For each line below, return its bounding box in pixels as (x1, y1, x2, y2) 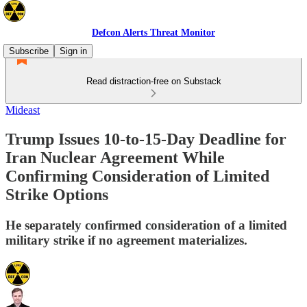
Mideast (5, 104, 40, 116)
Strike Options (5, 185, 108, 204)
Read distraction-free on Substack (86, 76, 221, 86)
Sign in (60, 46, 87, 56)
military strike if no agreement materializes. (5, 232, 247, 247)
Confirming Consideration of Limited (5, 167, 269, 185)
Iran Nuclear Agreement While (5, 148, 225, 167)
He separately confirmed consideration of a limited (5, 217, 287, 232)
